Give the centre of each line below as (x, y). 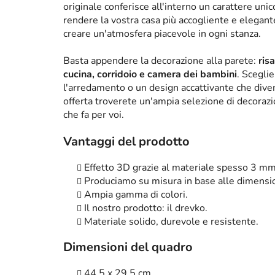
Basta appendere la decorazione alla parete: (161, 61)
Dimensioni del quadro (128, 247)
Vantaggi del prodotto (126, 142)
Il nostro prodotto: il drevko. (146, 208)
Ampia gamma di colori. (136, 195)
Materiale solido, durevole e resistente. (171, 222)
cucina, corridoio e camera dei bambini (150, 75)
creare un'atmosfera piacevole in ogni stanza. (162, 34)
